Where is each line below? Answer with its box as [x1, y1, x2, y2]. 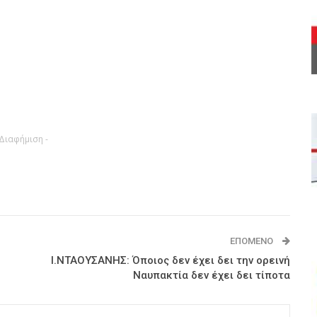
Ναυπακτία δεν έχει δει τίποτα [132, 269, 290, 282]
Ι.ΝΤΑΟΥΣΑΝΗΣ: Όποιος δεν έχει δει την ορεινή [50, 254, 290, 267]
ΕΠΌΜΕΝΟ [229, 236, 275, 247]
